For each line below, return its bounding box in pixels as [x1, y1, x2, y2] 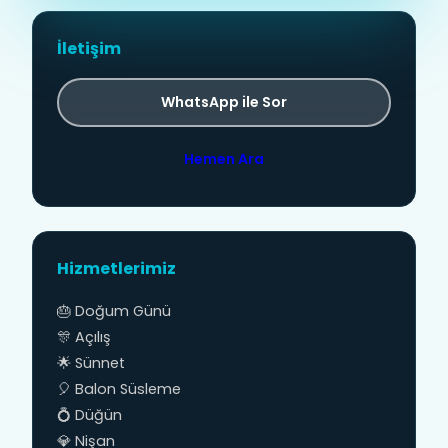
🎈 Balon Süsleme [57, 379, 181, 399]
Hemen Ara [184, 149, 264, 169]
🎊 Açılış [57, 327, 111, 347]
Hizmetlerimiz [57, 257, 176, 280]
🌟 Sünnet [57, 353, 125, 373]
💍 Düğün [57, 405, 122, 425]
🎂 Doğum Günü [57, 301, 171, 321]
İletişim [57, 37, 121, 60]
